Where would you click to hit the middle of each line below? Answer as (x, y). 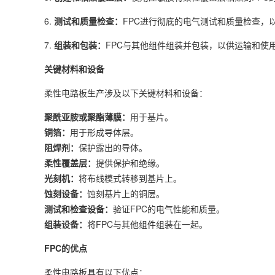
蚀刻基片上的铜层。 (126, 193)
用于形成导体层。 (104, 132)
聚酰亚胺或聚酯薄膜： (87, 117)
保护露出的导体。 (113, 147)
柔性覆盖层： (70, 163)
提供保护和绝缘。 (130, 163)
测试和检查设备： (79, 209)
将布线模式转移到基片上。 (130, 178)
